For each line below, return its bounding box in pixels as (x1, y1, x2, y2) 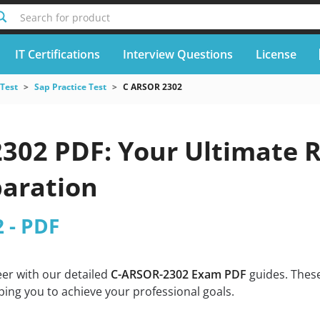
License (255, 46, 296, 62)
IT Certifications (14, 46, 100, 62)
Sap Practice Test (34, 81, 106, 93)
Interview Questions (122, 46, 233, 62)
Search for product (19, 11, 110, 24)
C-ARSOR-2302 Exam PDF (110, 266, 246, 282)
